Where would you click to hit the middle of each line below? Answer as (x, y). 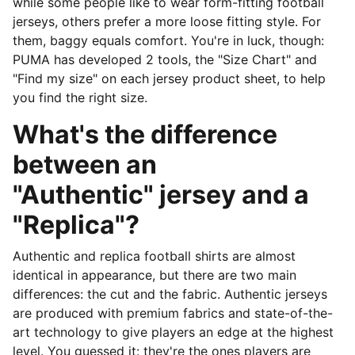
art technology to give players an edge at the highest (173, 332)
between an (85, 164)
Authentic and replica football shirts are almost (154, 256)
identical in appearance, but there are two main (155, 275)
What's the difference (145, 134)
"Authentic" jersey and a (161, 195)
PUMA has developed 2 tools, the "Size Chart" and (165, 59)
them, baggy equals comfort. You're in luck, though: (168, 40)
